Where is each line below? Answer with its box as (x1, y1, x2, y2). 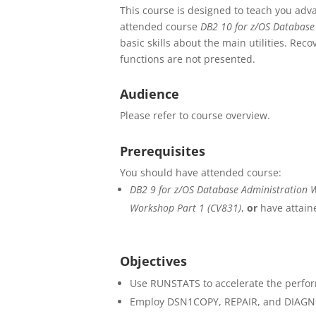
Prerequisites (120, 142, 206, 159)
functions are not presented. (120, 51, 256, 66)
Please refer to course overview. (120, 109, 271, 123)
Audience (120, 85, 180, 103)
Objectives (120, 252, 188, 269)
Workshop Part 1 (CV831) (130, 201, 242, 214)
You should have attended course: (120, 166, 282, 179)
